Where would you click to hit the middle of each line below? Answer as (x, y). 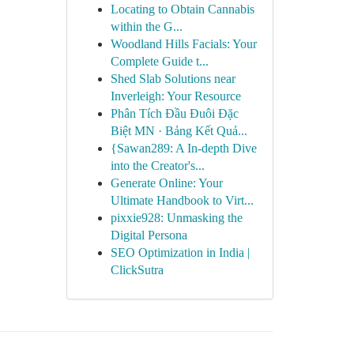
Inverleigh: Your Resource (175, 96)
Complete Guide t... (159, 61)
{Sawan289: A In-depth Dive (183, 148)
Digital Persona (149, 235)
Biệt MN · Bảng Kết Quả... (179, 131)
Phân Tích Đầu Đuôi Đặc (174, 113)
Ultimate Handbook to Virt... (182, 200)
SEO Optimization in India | (180, 252)
